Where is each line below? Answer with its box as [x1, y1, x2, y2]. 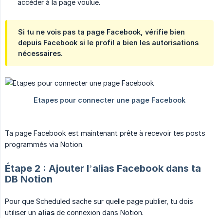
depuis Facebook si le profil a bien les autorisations [18, 38, 199, 47]
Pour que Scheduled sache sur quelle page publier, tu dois [5, 197, 193, 206]
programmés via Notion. [5, 140, 84, 149]
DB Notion [5, 173, 53, 185]
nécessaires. [18, 49, 63, 58]
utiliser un [5, 208, 38, 217]
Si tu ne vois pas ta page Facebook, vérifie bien [18, 28, 185, 36]
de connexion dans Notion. [54, 208, 144, 217]
